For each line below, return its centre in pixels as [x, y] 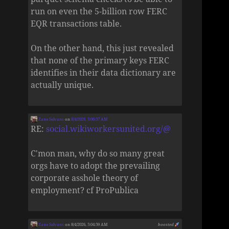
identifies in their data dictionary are [104, 73]
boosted [166, 224]
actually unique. [62, 85]
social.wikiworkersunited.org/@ [109, 129]
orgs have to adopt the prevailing [96, 165]
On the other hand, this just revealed [102, 48]
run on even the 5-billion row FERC [99, 12]
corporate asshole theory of [85, 178]
